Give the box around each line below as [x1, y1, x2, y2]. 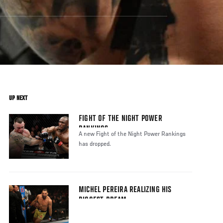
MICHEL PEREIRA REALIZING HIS [79, 186, 172, 195]
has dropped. [79, 141, 111, 148]
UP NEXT [9, 95, 27, 102]
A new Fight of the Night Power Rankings [79, 131, 186, 138]
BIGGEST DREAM [79, 196, 127, 206]
